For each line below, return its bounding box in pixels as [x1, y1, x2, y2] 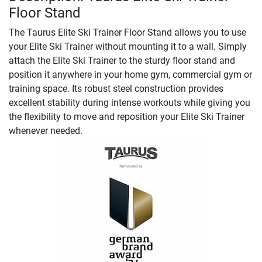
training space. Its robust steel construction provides [9, 83, 223, 95]
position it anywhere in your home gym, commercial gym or [9, 69, 252, 81]
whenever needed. [9, 125, 82, 137]
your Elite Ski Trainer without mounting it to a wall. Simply [9, 41, 247, 53]
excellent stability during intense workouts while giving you [9, 97, 250, 109]
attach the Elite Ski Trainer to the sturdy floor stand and [9, 55, 235, 67]
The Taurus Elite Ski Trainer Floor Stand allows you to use [9, 27, 246, 39]
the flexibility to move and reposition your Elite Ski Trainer [9, 111, 244, 123]
